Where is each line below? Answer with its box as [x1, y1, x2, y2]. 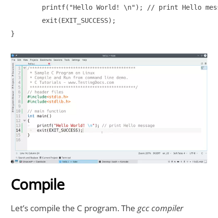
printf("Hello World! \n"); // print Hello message [11, 3, 42, 11]
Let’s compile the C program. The [11, 202, 136, 214]
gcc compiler [135, 202, 184, 214]
